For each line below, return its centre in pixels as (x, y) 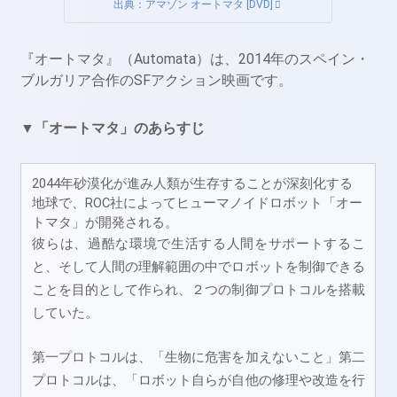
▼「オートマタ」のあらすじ (113, 128)
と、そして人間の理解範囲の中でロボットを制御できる (198, 267)
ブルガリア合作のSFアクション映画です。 (157, 80)
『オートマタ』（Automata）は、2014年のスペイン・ (195, 58)
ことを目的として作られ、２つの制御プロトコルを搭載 (198, 290)
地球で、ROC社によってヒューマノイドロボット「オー (198, 203)
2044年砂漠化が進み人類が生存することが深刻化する (193, 184)
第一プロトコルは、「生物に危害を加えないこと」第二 (198, 357)
